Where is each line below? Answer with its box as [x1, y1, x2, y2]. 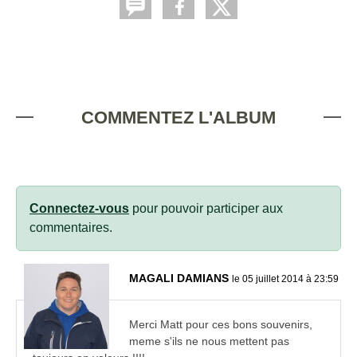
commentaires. [29, 220, 112, 234]
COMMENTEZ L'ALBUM [81, 107, 276, 127]
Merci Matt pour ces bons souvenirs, [129, 317, 312, 331]
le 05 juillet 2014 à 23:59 [232, 273, 339, 284]
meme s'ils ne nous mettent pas [129, 334, 289, 347]
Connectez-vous [29, 201, 129, 215]
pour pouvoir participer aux [129, 201, 283, 215]
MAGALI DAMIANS [129, 271, 232, 284]
